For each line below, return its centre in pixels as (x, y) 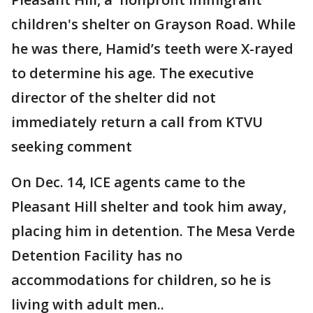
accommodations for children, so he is (141, 280)
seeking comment (72, 146)
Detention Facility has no (97, 255)
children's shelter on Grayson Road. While (153, 24)
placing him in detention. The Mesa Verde (153, 231)
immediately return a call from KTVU (137, 122)
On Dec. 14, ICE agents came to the (128, 182)
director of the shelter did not (114, 97)
